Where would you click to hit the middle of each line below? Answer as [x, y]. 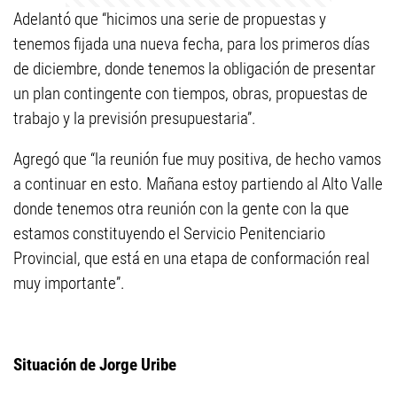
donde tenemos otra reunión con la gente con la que [181, 209]
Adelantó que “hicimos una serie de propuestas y [170, 19]
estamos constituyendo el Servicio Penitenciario [169, 234]
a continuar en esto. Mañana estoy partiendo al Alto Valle [198, 184]
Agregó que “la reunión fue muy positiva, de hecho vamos [197, 159]
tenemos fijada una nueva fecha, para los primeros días [191, 44]
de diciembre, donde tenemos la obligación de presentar [195, 69]
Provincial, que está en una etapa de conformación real [191, 258]
